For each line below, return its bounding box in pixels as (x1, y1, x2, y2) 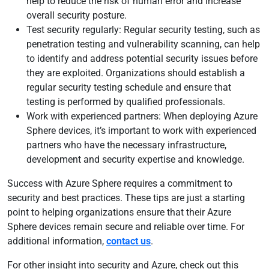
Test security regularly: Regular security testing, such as (26, 24, 260, 35)
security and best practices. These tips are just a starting (7, 192, 245, 204)
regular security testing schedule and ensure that (26, 82, 231, 93)
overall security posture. (26, 10, 127, 21)
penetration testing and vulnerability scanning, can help (26, 38, 260, 50)
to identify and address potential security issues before (26, 53, 258, 64)
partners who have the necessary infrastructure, (26, 139, 226, 151)
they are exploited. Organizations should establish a (26, 67, 245, 79)
